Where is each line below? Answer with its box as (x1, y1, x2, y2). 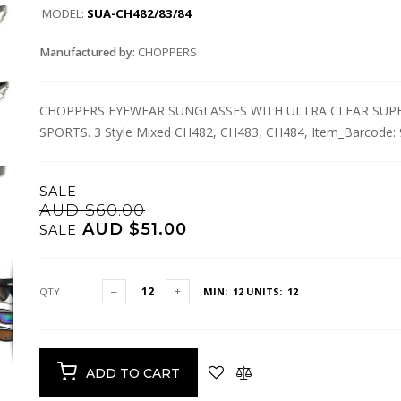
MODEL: (42, 4, 87, 21)
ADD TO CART (86, 365, 180, 382)
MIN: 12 (203, 285, 243, 298)
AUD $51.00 (77, 219, 187, 239)
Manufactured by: (39, 45, 138, 60)
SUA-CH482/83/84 (87, 4, 192, 21)
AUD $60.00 (39, 200, 145, 220)
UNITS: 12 (243, 285, 298, 298)
